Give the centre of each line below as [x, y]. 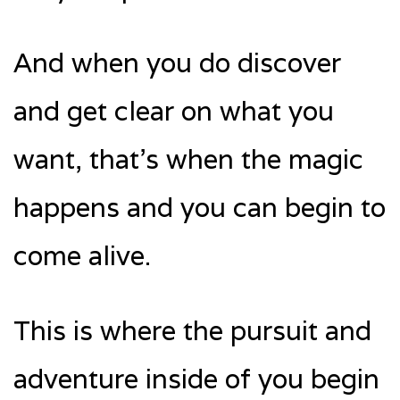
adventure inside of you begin [196, 379]
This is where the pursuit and [192, 331]
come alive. [82, 256]
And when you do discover [177, 63]
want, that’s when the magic [188, 160]
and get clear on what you [174, 112]
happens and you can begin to [200, 208]
